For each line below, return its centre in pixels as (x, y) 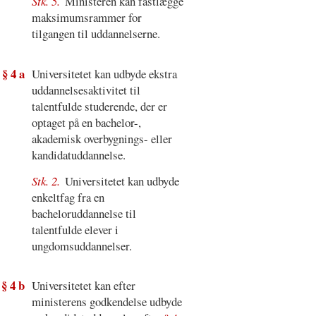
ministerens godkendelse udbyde (107, 302)
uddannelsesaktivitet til (86, 90)
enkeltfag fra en (68, 197)
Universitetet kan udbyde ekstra (104, 74)
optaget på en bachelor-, (86, 123)
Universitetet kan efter (83, 286)
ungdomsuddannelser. (81, 245)
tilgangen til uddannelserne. (96, 34)
